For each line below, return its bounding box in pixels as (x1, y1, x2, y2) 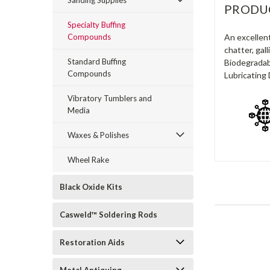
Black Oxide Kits (60, 182, 122, 192)
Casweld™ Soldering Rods (60, 210, 157, 219)
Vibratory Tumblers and (67, 93, 152, 103)
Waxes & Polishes (67, 130, 129, 140)
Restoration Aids (60, 237, 125, 247)
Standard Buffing (67, 57, 126, 66)
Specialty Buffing (67, 20, 125, 30)
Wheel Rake (67, 155, 109, 165)
